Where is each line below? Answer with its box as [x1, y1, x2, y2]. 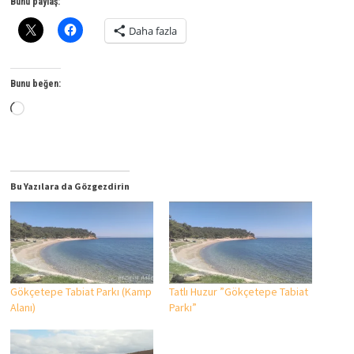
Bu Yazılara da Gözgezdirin [9, 180, 130, 193]
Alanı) [9, 300, 36, 314]
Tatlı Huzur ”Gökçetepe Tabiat [168, 284, 308, 299]
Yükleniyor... [23, 100, 92, 119]
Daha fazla [128, 24, 177, 39]
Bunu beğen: [9, 78, 61, 90]
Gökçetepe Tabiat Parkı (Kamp [9, 284, 152, 299]
